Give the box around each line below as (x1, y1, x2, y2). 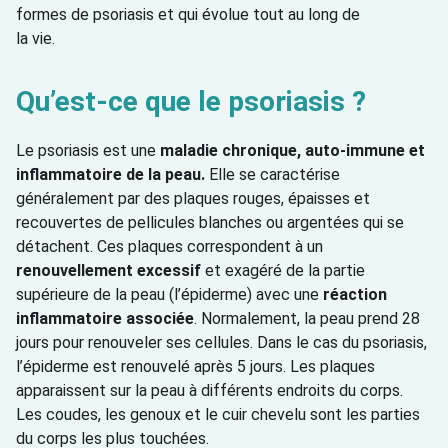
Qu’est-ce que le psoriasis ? (16, 84, 366, 118)
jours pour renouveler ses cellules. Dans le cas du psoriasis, (16, 332, 427, 352)
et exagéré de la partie (201, 260, 365, 280)
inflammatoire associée (16, 308, 194, 328)
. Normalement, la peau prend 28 (194, 308, 420, 328)
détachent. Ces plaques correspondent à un (16, 236, 323, 256)
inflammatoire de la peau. (16, 164, 205, 184)
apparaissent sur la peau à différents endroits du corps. (16, 380, 403, 400)
